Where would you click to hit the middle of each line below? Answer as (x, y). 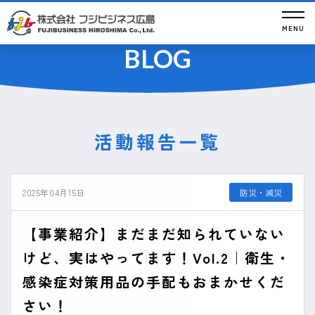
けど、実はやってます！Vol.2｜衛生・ (157, 258)
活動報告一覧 (157, 141)
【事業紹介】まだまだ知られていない (154, 234)
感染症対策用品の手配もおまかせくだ (154, 282)
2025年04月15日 (54, 192)
